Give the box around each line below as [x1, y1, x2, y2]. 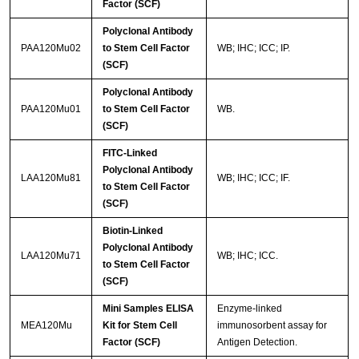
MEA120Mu [20, 319, 72, 331]
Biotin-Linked [102, 224, 163, 236]
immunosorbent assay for [216, 319, 327, 331]
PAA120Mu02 [20, 42, 81, 54]
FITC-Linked [102, 147, 157, 159]
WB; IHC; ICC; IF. [216, 171, 290, 184]
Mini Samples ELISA [102, 302, 194, 314]
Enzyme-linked [216, 302, 282, 314]
